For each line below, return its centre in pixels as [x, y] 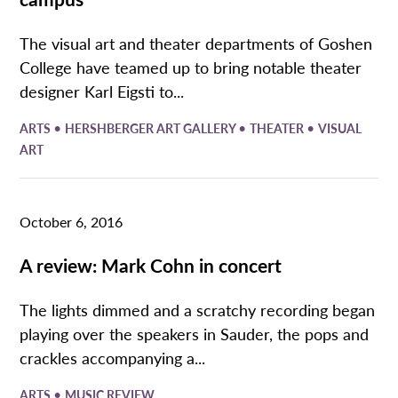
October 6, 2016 [72, 221]
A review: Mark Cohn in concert [151, 264]
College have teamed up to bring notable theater [191, 68]
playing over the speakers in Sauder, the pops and [195, 333]
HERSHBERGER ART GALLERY [152, 128]
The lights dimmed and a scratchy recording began [198, 309]
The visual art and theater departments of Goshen [196, 44]
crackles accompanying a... [113, 357]
